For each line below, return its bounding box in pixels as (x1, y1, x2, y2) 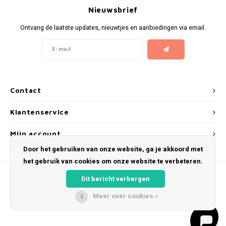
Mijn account (10, 130, 61, 138)
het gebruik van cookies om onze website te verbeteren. (23, 156, 203, 166)
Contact (10, 86, 41, 95)
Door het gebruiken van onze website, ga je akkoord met (23, 144, 203, 154)
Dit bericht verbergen (81, 174, 150, 184)
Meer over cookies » (93, 191, 158, 201)
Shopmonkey (152, 202, 185, 211)
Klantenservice (10, 108, 69, 117)
